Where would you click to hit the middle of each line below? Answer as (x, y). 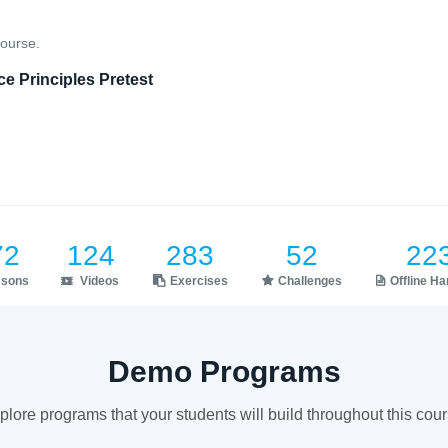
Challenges (309, 281)
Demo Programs (224, 371)
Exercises (198, 281)
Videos (99, 281)
